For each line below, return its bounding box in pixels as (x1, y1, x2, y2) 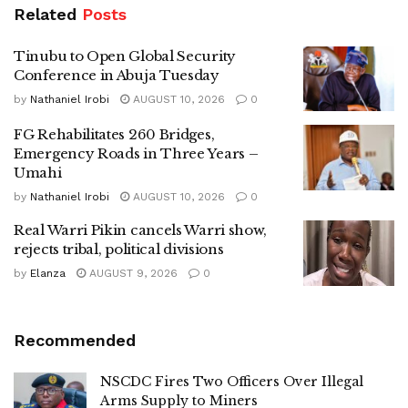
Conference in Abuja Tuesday (14, 66, 219, 84)
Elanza (30, 267, 66, 280)
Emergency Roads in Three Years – (14, 145, 259, 163)
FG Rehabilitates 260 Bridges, (14, 126, 215, 144)
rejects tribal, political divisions (14, 240, 224, 259)
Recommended (14, 330, 136, 350)
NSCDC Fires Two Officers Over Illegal (100, 372, 363, 390)
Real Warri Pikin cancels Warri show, (14, 221, 268, 240)
